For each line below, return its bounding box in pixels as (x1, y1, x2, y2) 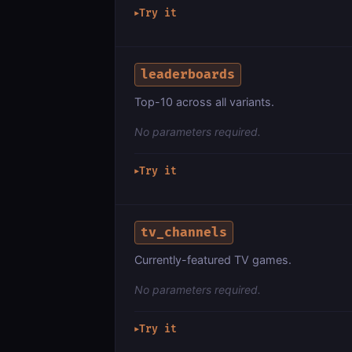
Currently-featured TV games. (134, 253, 291, 267)
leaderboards (141, 66, 236, 82)
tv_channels (141, 224, 228, 240)
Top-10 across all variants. (134, 95, 274, 109)
